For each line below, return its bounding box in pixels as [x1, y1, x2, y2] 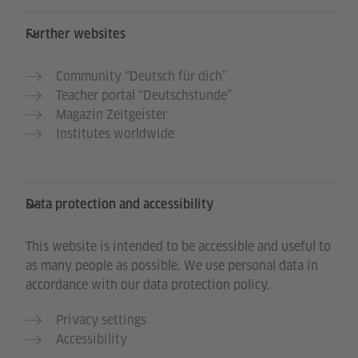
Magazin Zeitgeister [56, 106, 167, 124]
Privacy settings [56, 312, 146, 329]
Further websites [26, 26, 125, 42]
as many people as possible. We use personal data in [26, 257, 318, 275]
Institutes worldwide [56, 125, 174, 143]
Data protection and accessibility [26, 197, 213, 213]
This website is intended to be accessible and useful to [26, 238, 331, 256]
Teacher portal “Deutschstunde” [56, 87, 232, 105]
